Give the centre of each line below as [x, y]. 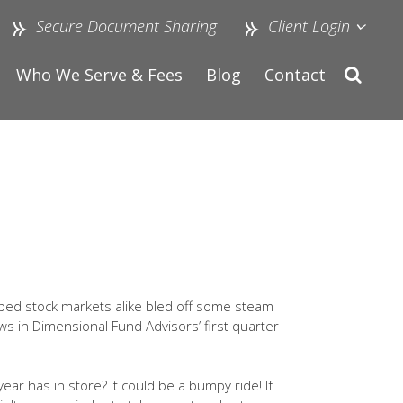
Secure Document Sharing [127, 27]
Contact [295, 75]
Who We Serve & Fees [99, 75]
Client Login [307, 27]
